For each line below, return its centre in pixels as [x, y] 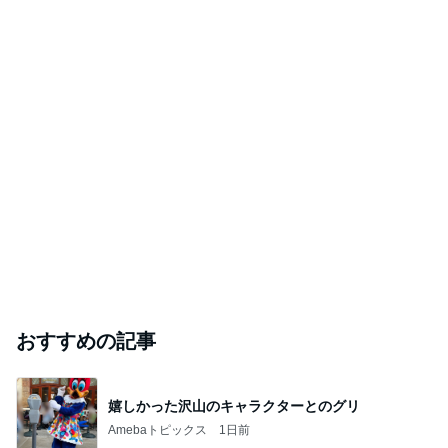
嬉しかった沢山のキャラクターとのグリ [234, 405]
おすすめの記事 [86, 341]
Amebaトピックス [157, 429]
